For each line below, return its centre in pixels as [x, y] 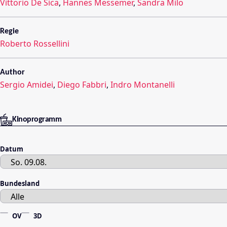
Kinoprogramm [37, 120]
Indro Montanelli [143, 85]
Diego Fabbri [82, 85]
